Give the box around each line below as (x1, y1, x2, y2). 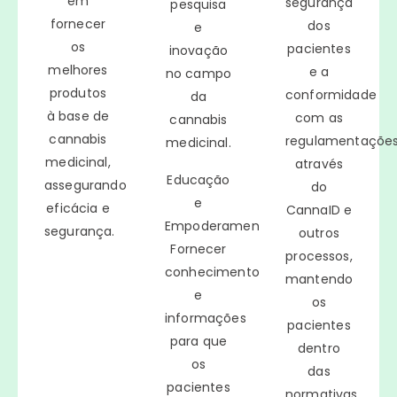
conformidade (285, 85, 377, 104)
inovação (168, 41, 229, 59)
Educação (167, 170, 230, 189)
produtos (49, 83, 107, 102)
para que (169, 331, 228, 350)
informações (165, 308, 246, 327)
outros (299, 223, 339, 242)
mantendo (285, 269, 354, 288)
